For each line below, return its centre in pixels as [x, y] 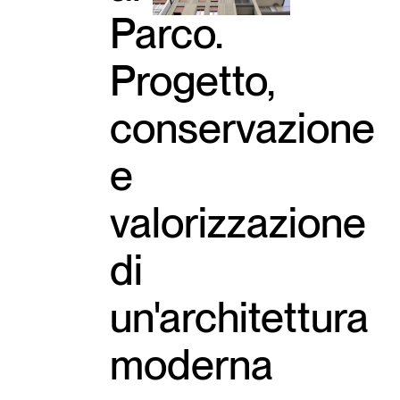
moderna [192, 364]
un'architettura [240, 317]
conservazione [243, 127]
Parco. [167, 33]
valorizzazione [238, 222]
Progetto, [192, 80]
